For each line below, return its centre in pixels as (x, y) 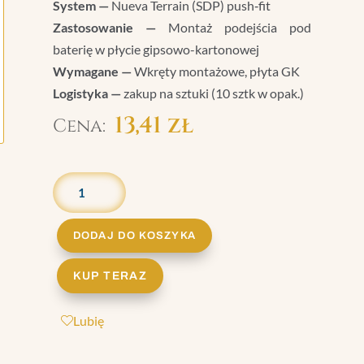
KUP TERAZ (110, 276)
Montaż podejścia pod (234, 27)
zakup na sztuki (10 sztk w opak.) (212, 93)
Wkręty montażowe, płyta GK (215, 71)
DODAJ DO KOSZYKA (134, 236)
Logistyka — (87, 93)
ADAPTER (84, 188)
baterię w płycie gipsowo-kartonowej (156, 49)
